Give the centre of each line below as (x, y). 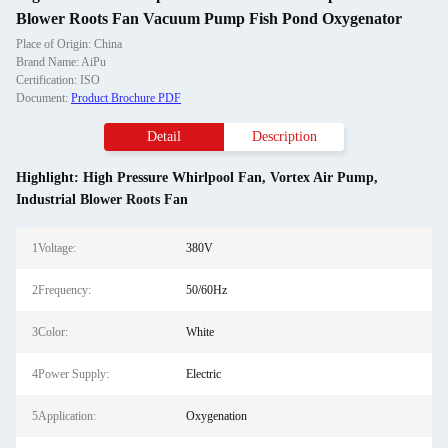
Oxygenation (216, 416)
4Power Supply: (70, 374)
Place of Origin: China (69, 44)
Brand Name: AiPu (61, 62)
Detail (164, 136)
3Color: (50, 332)
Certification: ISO (58, 80)
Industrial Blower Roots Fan (102, 199)
